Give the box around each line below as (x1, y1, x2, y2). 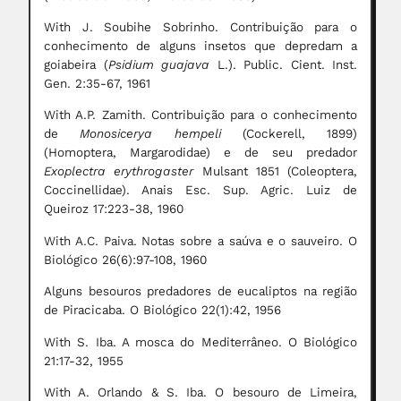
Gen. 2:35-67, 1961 (44, 75, 150, 91)
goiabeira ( (44, 56, 108, 73)
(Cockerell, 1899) (220, 126, 357, 142)
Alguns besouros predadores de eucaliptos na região (44, 284, 357, 300)
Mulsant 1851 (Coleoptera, (193, 164, 357, 180)
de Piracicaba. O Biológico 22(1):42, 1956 (44, 303, 281, 319)
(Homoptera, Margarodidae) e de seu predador (44, 145, 357, 161)
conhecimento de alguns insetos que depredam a (44, 38, 357, 54)
